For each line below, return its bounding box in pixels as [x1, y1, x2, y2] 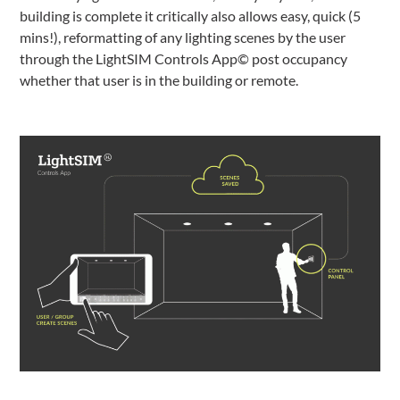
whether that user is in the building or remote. [20, 71, 299, 88]
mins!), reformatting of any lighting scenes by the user [20, 29, 346, 46]
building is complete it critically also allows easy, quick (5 [20, 7, 362, 24]
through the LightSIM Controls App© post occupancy [20, 50, 348, 67]
